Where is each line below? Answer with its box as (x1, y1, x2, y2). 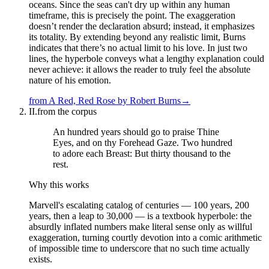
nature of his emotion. (29, 75, 111, 86)
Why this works (29, 180, 89, 190)
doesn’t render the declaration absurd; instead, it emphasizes (29, 21, 255, 32)
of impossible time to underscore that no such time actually (29, 243, 250, 254)
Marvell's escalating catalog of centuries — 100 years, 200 (29, 200, 249, 211)
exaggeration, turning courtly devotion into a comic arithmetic (29, 232, 262, 243)
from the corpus (37, 106, 97, 117)
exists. (29, 254, 52, 265)
